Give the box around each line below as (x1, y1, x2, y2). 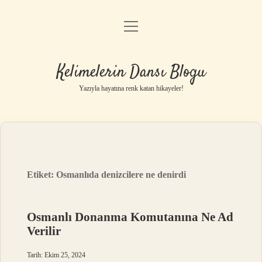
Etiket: (27, 170, 57, 180)
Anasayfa (113, 24, 149, 34)
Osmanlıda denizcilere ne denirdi (56, 170, 187, 180)
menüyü (123, 20, 160, 30)
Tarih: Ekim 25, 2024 (27, 251, 86, 259)
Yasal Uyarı (109, 84, 153, 94)
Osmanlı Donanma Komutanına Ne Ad (27, 210, 234, 224)
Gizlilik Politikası (99, 54, 163, 64)
